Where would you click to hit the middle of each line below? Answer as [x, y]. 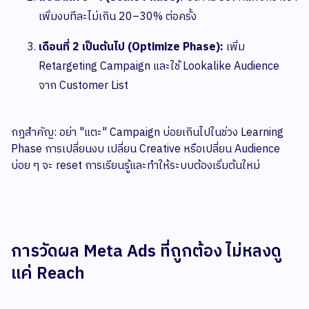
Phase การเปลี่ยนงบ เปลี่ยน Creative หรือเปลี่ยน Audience [146, 150]
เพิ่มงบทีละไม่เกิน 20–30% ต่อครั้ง [118, 17]
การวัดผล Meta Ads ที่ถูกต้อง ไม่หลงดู [146, 252]
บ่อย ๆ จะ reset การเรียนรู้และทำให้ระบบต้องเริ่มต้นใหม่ [136, 166]
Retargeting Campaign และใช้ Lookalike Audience [159, 67]
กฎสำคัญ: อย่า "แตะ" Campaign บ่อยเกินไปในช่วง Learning [147, 133]
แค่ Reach [48, 274]
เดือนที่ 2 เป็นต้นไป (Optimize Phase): [131, 48]
